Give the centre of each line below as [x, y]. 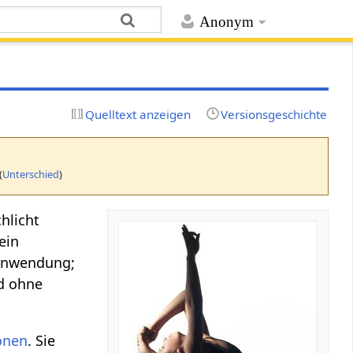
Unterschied [31, 174]
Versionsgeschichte [273, 114]
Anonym [226, 22]
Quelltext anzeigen [138, 114]
